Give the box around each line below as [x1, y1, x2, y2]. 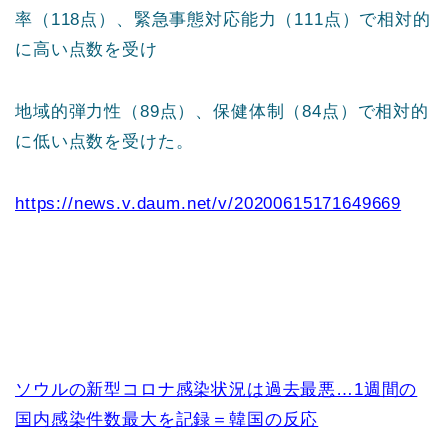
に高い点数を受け [15, 39, 158, 59]
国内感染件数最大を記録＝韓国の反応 [15, 409, 319, 429]
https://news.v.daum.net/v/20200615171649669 [15, 193, 402, 213]
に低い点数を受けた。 [15, 131, 194, 151]
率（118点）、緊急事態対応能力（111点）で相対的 [15, 9, 431, 29]
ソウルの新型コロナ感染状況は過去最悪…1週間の [15, 379, 418, 399]
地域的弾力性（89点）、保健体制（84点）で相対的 [15, 101, 429, 121]
